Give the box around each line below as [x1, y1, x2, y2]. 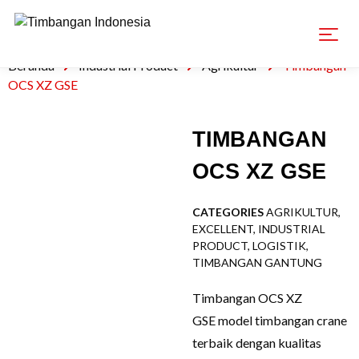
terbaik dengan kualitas [192, 335, 322, 350]
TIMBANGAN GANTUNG [192, 256, 323, 269]
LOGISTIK [252, 239, 307, 252]
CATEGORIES [192, 205, 264, 219]
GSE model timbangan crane [192, 313, 348, 328]
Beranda [8, 58, 54, 73]
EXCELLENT [192, 222, 254, 236]
